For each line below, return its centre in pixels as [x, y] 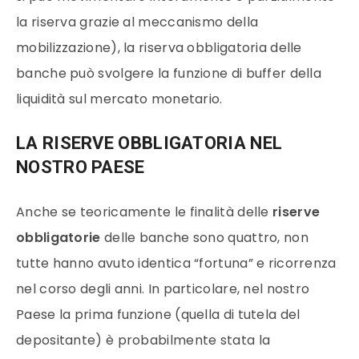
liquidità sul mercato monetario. [119, 99]
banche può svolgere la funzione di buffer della [169, 73]
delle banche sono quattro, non [204, 238]
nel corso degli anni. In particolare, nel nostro [163, 289]
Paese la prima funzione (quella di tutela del [158, 315]
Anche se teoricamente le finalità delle [144, 212]
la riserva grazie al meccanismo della [137, 22]
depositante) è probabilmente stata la [143, 341]
